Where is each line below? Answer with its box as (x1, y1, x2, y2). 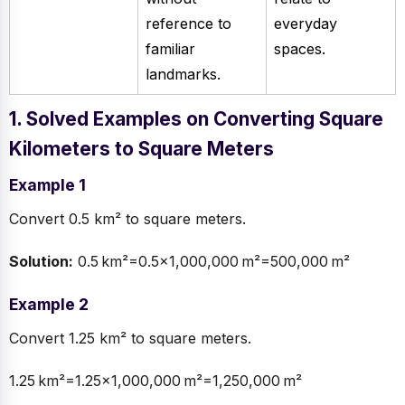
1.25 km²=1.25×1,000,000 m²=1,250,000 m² (9, 372, 302, 391)
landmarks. (146, 65, 221, 84)
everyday (274, 14, 337, 33)
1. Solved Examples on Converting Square (9, 108, 383, 131)
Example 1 (9, 175, 86, 195)
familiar (146, 40, 195, 59)
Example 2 (9, 295, 89, 315)
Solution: (9, 252, 73, 271)
